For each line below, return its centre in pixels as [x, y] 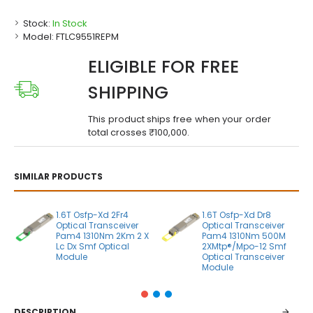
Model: [38, 37]
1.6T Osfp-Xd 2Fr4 [92, 215]
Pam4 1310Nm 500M [243, 236]
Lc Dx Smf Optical [92, 246]
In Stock [70, 23]
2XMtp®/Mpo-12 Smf [244, 246]
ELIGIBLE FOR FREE [163, 67]
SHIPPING [128, 93]
